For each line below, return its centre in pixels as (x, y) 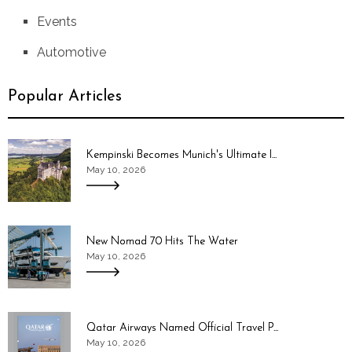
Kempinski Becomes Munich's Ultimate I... (181, 155)
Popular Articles (65, 97)
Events (57, 22)
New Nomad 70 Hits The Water (162, 241)
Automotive (71, 53)
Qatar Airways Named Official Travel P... (182, 328)
